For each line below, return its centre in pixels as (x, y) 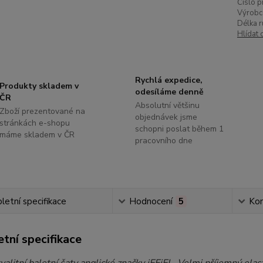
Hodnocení (151, 201)
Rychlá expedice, (168, 80)
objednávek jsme (166, 117)
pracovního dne (163, 141)
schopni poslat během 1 (179, 129)
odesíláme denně (169, 92)
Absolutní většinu (167, 105)
